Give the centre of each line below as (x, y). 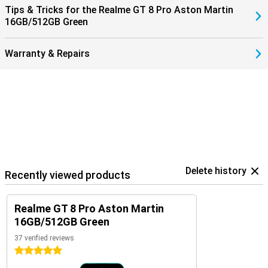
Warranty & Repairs (47, 54)
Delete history (216, 171)
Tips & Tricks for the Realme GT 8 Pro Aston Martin (119, 10)
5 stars (28, 251)
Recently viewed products (68, 175)
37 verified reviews (44, 238)
